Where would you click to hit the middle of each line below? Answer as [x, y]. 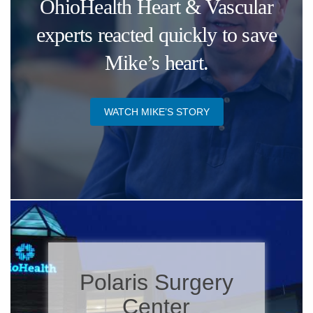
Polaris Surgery [156, 282]
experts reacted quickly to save [156, 35]
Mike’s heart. [156, 63]
